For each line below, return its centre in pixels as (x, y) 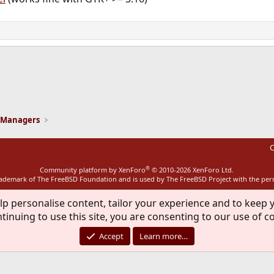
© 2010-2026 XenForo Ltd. (193, 170)
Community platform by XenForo (93, 170)
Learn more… (164, 236)
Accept (112, 236)
